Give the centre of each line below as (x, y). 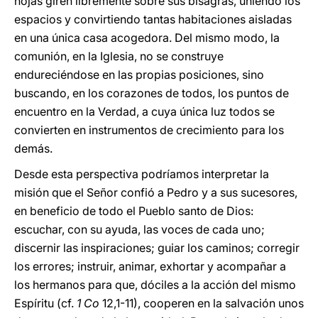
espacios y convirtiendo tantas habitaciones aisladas (153, 19)
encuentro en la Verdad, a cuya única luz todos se (144, 111)
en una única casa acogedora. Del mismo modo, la (147, 38)
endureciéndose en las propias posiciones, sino (139, 75)
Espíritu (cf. (45, 303)
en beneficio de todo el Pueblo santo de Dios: (134, 211)
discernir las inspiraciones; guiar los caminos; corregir (157, 248)
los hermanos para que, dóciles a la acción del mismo (155, 285)
